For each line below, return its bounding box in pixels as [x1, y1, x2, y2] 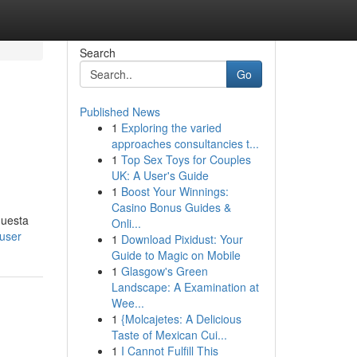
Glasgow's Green [120, 263, 208, 279]
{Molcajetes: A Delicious [120, 311, 241, 327]
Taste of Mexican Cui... [111, 327, 227, 343]
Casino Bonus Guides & [111, 199, 231, 215]
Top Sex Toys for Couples [120, 151, 251, 167]
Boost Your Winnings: [120, 183, 229, 199]
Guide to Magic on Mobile [111, 247, 241, 263]
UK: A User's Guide [111, 167, 209, 183]
